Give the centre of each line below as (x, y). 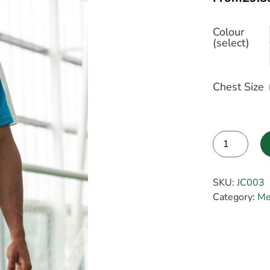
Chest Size (239, 87)
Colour (229, 32)
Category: (235, 197)
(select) (231, 43)
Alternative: (239, 165)
